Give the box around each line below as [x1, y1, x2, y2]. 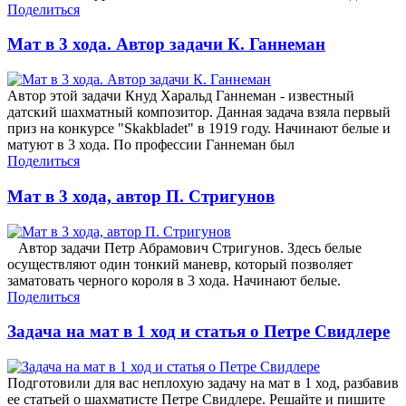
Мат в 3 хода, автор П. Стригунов [7, 186, 275, 206]
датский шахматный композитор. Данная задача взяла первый [7, 104, 391, 121]
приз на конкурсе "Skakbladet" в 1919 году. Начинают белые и [7, 121, 391, 137]
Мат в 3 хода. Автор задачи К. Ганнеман [7, 34, 325, 54]
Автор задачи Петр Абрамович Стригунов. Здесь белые [7, 239, 362, 256]
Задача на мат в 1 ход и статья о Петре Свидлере [7, 322, 390, 342]
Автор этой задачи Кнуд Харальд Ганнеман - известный [7, 88, 354, 104]
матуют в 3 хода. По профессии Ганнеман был [7, 137, 295, 153]
